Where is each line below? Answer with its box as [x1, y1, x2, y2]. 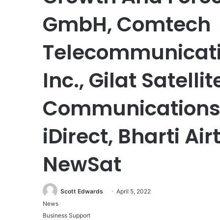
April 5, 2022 [116, 187, 151, 195]
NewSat [43, 150, 121, 178]
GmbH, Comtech [43, 10, 211, 38]
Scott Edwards [60, 187, 103, 195]
